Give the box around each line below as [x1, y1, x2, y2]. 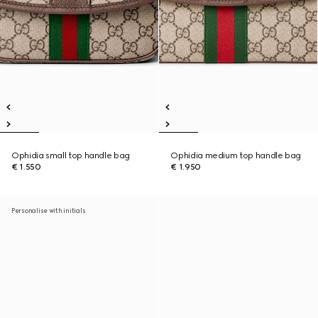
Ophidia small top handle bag [11, 150, 130, 160]
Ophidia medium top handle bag [170, 150, 301, 160]
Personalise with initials [11, 207, 86, 214]
